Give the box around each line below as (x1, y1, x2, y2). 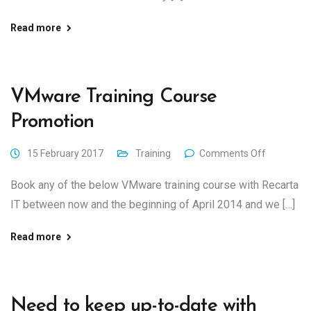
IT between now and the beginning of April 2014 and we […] (10, 198, 295, 211)
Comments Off (199, 148, 266, 159)
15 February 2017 (27, 148, 103, 159)
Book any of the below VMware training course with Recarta (10, 178, 299, 192)
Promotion (10, 112, 94, 132)
